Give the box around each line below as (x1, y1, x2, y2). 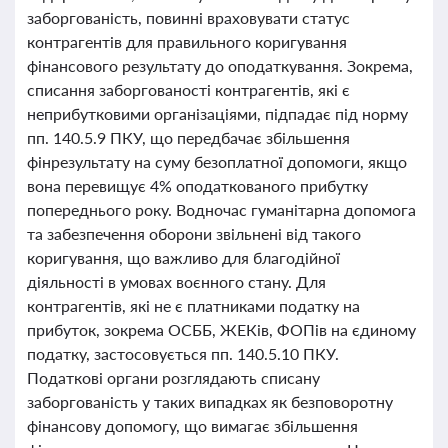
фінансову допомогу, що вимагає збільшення (27, 416, 358, 435)
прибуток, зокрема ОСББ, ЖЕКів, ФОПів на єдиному (27, 320, 416, 339)
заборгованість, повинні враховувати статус (27, 8, 350, 27)
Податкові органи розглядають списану (27, 368, 320, 387)
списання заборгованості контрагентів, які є (27, 80, 350, 99)
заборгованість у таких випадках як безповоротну (27, 392, 393, 411)
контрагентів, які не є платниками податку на (27, 296, 360, 315)
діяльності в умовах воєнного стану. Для (27, 272, 326, 291)
